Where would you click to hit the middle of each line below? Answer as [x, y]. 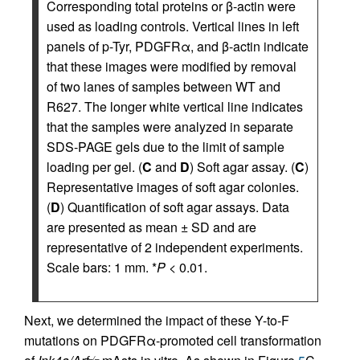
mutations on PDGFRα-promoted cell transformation [173, 340]
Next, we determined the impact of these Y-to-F [157, 320]
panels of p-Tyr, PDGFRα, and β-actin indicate [178, 46]
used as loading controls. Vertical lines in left [173, 26]
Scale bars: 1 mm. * [102, 267]
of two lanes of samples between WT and [164, 86]
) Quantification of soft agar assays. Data [175, 207]
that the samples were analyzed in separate [170, 127]
